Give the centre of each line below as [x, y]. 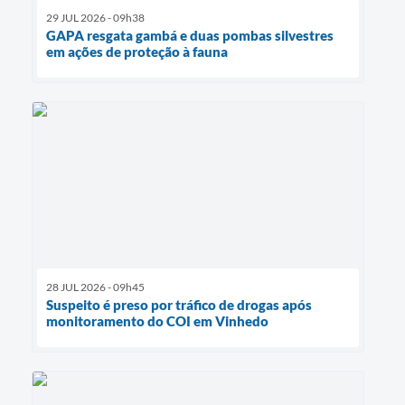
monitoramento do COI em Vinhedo [157, 321]
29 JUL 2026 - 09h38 [95, 18]
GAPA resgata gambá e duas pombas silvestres [190, 36]
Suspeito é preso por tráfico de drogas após [179, 305]
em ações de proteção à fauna [137, 52]
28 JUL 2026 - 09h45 [95, 287]
